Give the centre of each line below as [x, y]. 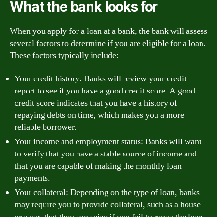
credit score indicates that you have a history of [96, 103]
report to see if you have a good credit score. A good [105, 91]
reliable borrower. [46, 127]
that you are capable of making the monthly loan [98, 166]
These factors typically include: [64, 55]
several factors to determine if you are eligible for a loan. [108, 43]
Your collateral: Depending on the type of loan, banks [107, 192]
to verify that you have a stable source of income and [106, 154]
